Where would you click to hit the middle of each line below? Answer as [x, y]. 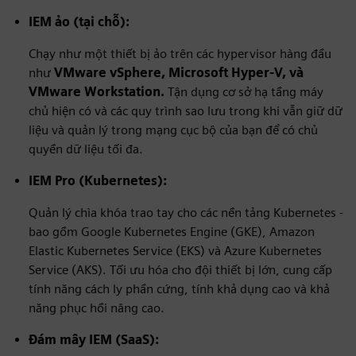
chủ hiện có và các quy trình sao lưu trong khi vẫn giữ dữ [186, 111]
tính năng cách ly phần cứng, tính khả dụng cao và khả [179, 289]
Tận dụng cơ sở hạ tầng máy [246, 92]
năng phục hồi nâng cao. [97, 308]
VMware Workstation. [98, 92]
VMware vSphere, [111, 73]
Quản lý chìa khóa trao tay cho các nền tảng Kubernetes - [186, 213]
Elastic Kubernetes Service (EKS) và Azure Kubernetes [175, 251]
